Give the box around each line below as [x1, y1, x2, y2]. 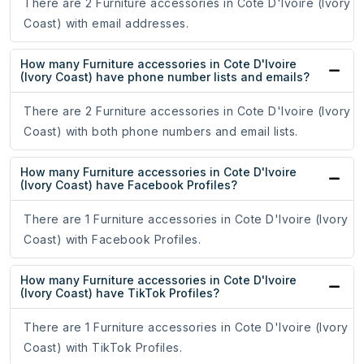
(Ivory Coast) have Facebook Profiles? [20, 178, 237, 193]
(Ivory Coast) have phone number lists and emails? [20, 70, 310, 84]
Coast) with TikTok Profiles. [24, 340, 182, 355]
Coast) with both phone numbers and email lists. [24, 124, 298, 139]
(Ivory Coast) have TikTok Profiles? [20, 286, 219, 301]
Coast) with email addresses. [24, 16, 188, 31]
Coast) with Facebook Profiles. [24, 232, 201, 247]
